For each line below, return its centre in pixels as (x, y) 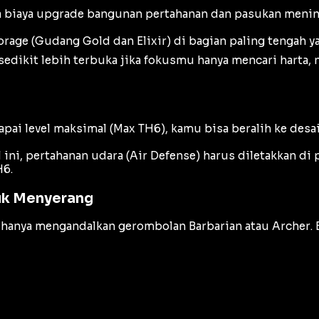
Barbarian (215, 226)
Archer (291, 226)
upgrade (60, 14)
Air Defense (163, 156)
